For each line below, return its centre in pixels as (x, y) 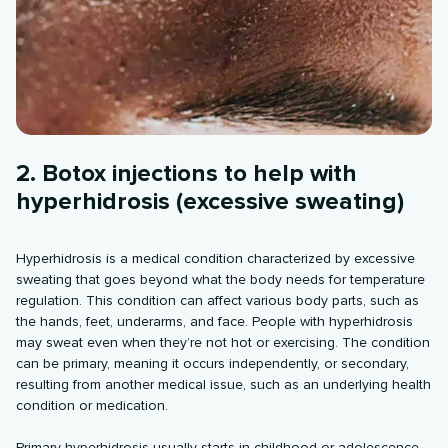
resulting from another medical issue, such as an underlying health (224, 384)
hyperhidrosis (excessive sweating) (210, 201)
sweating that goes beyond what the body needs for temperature (221, 279)
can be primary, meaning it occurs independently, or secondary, (213, 363)
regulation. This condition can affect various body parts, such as (218, 300)
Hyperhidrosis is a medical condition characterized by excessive (216, 258)
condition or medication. (92, 405)
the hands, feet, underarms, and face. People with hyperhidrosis (215, 321)
